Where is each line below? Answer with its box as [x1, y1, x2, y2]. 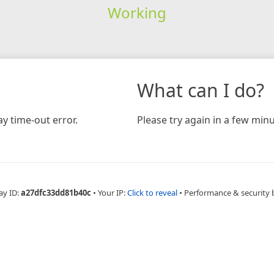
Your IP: [97, 187, 127, 198]
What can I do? [137, 77, 264, 103]
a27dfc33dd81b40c [20, 187, 91, 198]
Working [107, 2, 166, 23]
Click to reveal [127, 187, 177, 198]
